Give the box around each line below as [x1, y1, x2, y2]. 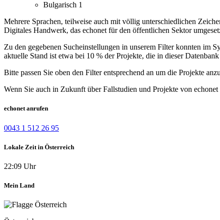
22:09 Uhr [4, 162, 36, 170]
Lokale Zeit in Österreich [4, 143, 74, 151]
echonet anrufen [4, 105, 48, 112]
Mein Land [4, 182, 34, 190]
